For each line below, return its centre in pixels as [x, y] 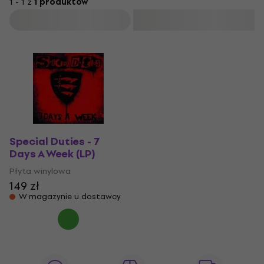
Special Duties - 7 [55, 142]
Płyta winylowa [40, 171]
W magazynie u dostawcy [70, 197]
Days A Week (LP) [52, 154]
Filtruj [71, 20]
